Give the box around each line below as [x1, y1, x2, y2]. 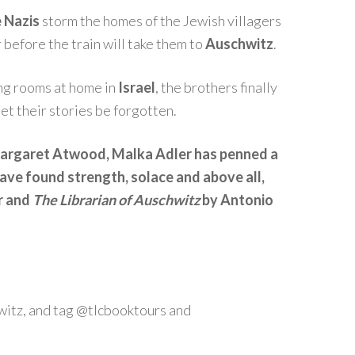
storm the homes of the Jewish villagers [40, 12, 281, 29]
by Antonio [200, 191, 273, 208]
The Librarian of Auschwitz [32, 191, 200, 208]
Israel [118, 78, 155, 96]
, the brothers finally [155, 78, 277, 96]
